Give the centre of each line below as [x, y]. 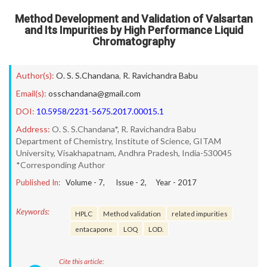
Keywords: [33, 212]
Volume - [82, 182]
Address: [33, 129]
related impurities [200, 213]
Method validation [132, 213]
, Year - [161, 182]
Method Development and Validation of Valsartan [133, 19]
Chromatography [133, 41]
